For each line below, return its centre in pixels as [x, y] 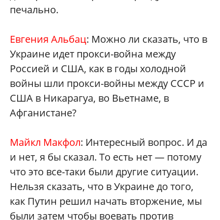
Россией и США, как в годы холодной [98, 69]
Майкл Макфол [45, 142]
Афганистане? [44, 113]
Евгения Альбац [48, 39]
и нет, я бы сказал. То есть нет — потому [106, 157]
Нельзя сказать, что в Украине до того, [102, 186]
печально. [35, 10]
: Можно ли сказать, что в [147, 39]
